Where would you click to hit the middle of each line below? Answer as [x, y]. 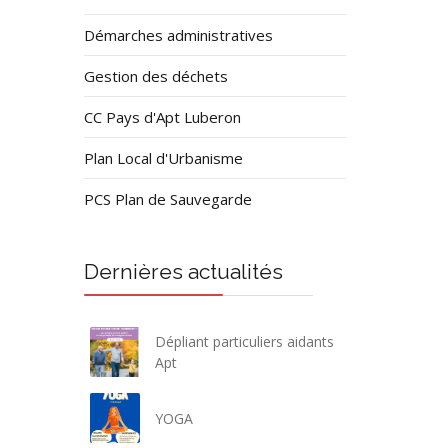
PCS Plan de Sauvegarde [167, 199]
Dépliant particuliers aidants [245, 341]
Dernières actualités [183, 271]
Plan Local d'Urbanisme [163, 158]
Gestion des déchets [155, 76]
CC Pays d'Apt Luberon [162, 117]
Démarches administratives [178, 35]
